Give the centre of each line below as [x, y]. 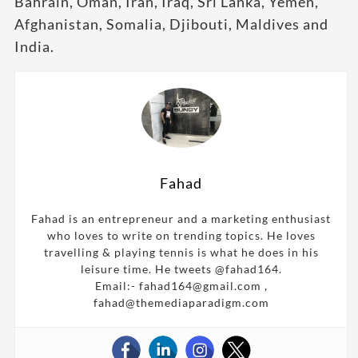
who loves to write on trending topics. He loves [181, 235]
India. [34, 46]
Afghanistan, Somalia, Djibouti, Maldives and [171, 24]
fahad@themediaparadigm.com [181, 302]
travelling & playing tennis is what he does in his [181, 252]
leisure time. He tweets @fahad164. [181, 268]
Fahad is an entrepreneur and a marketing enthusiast [181, 218]
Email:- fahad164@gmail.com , [181, 285]
